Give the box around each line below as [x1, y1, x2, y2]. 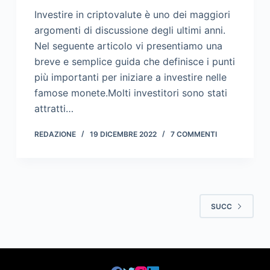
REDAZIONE [34, 130, 76, 139]
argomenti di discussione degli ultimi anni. [34, 24, 225, 37]
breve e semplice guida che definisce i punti [34, 55, 235, 68]
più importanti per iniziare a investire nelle [34, 71, 227, 84]
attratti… [34, 102, 74, 115]
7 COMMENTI [170, 130, 217, 139]
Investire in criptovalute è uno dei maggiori [34, 8, 230, 21]
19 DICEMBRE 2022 [89, 130, 157, 139]
